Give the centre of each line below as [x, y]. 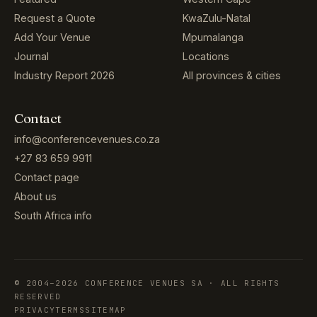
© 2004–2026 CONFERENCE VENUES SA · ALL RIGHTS [147, 283]
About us [35, 196]
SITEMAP [106, 310]
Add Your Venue [52, 37]
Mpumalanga [213, 37]
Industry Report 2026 [64, 75]
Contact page [47, 177]
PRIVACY [35, 310]
